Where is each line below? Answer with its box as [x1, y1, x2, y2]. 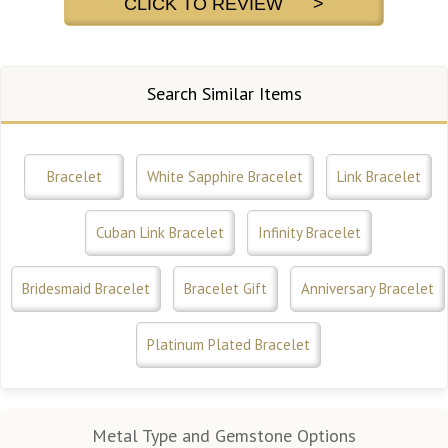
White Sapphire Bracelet [147, 166, 303, 186]
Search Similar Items [146, 81, 302, 105]
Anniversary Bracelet [301, 278, 434, 298]
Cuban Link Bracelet [95, 222, 224, 242]
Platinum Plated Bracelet [146, 334, 310, 354]
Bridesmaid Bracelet [22, 278, 150, 298]
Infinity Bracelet [257, 222, 361, 242]
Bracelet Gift [184, 278, 267, 298]
